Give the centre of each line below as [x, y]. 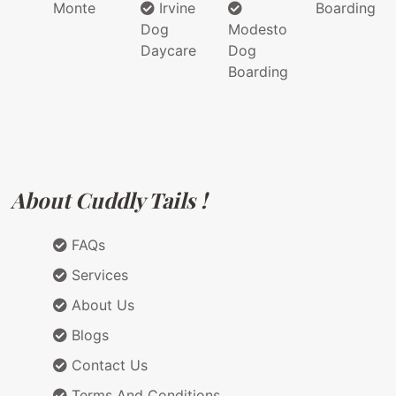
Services [98, 275]
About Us [101, 305]
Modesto [258, 30]
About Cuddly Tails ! [109, 200]
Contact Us [107, 366]
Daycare [168, 51]
